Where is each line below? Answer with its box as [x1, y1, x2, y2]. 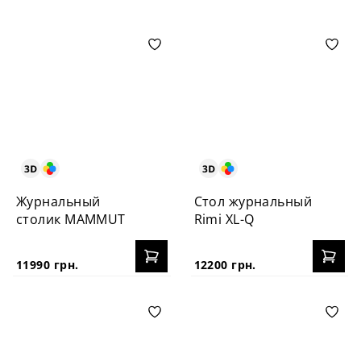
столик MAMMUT [16, 210, 126, 228]
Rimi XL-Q [193, 210, 255, 228]
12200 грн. [193, 256, 256, 272]
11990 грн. [16, 256, 79, 272]
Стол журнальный [193, 192, 313, 210]
